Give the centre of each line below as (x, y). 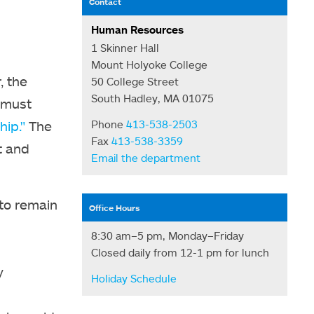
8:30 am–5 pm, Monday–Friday (168, 235)
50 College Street (135, 81)
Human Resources (138, 29)
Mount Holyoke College (150, 64)
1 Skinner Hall (125, 47)
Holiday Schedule (134, 278)
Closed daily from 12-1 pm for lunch (180, 252)
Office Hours (115, 207)
